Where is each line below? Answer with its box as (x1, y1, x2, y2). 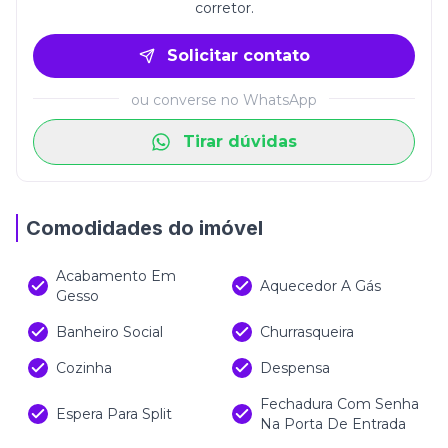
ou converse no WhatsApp (131, 91, 317, 109)
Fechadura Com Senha (260, 395, 419, 413)
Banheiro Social (56, 323, 163, 341)
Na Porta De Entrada (260, 415, 406, 433)
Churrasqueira (260, 323, 354, 341)
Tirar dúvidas (183, 132, 297, 151)
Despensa (260, 359, 330, 377)
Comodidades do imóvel (26, 216, 263, 240)
